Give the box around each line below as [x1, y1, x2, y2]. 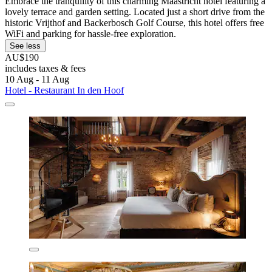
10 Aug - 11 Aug [5, 74, 69, 85]
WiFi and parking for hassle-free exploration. [5, 29, 176, 39]
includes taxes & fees [5, 63, 86, 74]
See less [10, 41, 41, 51]
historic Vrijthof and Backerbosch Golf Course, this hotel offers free [5, 18, 264, 29]
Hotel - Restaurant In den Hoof [5, 85, 124, 96]
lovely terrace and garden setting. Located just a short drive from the [5, 7, 265, 18]
